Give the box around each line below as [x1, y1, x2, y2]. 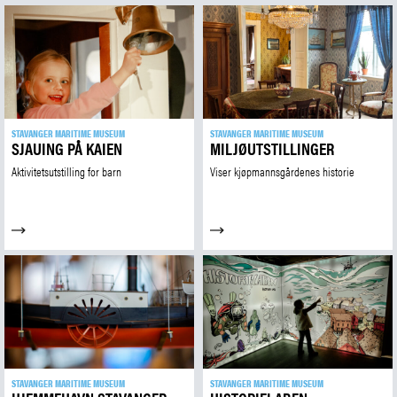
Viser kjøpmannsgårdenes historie [210, 161, 354, 180]
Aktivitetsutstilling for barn [12, 161, 121, 180]
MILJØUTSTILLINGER [210, 136, 334, 161]
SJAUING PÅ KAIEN [12, 136, 122, 161]
